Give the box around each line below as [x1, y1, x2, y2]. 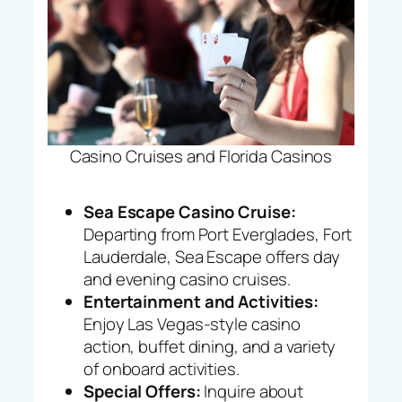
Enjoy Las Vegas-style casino [83, 311, 301, 336]
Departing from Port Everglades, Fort [83, 222, 353, 246]
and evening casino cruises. [83, 267, 292, 291]
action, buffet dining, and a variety [83, 334, 336, 358]
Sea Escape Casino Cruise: [83, 199, 296, 223]
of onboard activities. [83, 356, 240, 380]
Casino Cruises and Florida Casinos [69, 144, 333, 168]
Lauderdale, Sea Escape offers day [83, 244, 340, 268]
